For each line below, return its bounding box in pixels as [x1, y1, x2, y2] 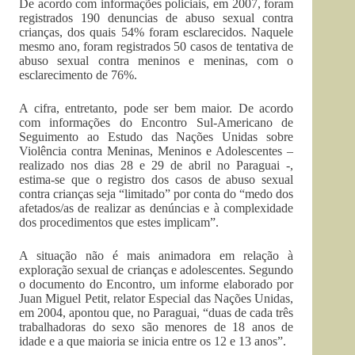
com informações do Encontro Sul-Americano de [19, 116, 294, 129]
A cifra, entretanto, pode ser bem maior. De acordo [19, 101, 294, 115]
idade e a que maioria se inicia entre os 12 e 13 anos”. [19, 334, 286, 348]
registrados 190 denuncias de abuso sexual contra [19, 11, 294, 25]
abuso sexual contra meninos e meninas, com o [19, 54, 294, 67]
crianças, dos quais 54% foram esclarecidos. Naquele [19, 25, 294, 39]
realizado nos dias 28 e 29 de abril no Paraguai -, [19, 158, 294, 172]
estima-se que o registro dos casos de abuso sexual [19, 173, 294, 186]
